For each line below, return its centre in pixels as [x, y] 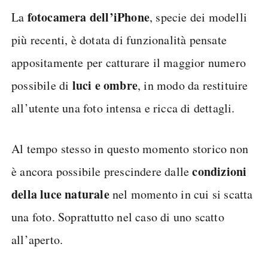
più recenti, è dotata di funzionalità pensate [119, 40]
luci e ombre [105, 86]
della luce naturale [60, 194]
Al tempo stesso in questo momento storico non [130, 149]
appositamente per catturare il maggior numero [129, 63]
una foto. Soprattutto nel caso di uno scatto [118, 217]
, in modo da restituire [193, 86]
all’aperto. [37, 240]
